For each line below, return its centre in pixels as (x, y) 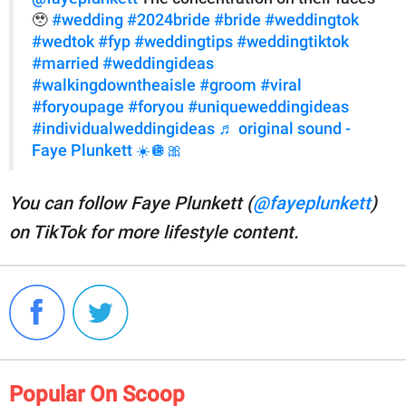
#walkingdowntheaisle (114, 86)
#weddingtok (312, 20)
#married (65, 64)
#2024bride (169, 20)
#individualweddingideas (123, 129)
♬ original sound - (285, 129)
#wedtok (63, 42)
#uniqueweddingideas (268, 107)
